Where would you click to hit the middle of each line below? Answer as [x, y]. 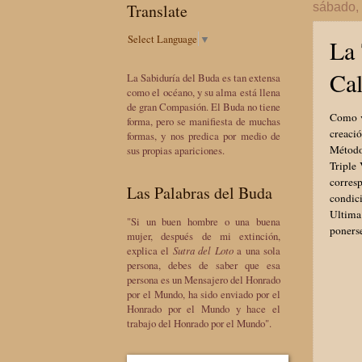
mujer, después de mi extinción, [204, 236]
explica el [150, 250]
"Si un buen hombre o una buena [204, 221]
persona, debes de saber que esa [204, 265]
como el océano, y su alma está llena [204, 93]
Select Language [162, 39]
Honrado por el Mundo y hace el [204, 308]
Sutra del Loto [203, 250]
